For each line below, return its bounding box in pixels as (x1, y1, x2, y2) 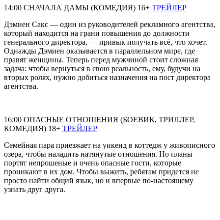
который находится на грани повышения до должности (4, 28, 190, 37)
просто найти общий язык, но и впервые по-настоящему (4, 176, 193, 185)
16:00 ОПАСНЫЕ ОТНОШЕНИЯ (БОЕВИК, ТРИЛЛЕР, (4, 115, 195, 124)
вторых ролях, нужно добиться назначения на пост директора (4, 73, 211, 82)
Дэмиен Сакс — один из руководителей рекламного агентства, (4, 20, 216, 28)
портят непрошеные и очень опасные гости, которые (4, 158, 181, 167)
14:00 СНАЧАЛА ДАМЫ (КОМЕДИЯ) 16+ (4, 3, 152, 12)
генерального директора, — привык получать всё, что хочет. (4, 37, 207, 46)
